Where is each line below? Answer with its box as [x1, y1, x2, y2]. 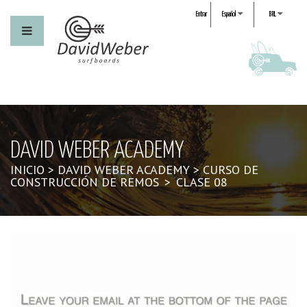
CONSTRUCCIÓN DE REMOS [10, 174, 159, 190]
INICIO [10, 162, 45, 177]
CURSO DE [203, 162, 258, 177]
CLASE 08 [173, 174, 228, 190]
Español [221, 11, 236, 18]
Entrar [195, 11, 207, 18]
